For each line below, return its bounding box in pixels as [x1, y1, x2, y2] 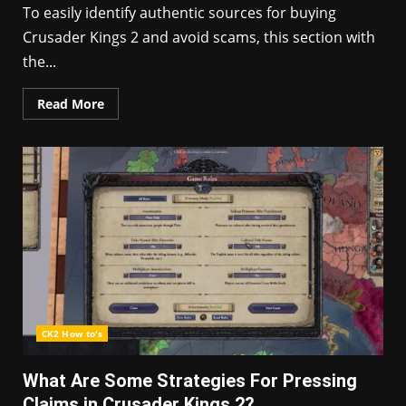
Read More [37, 95, 104, 112]
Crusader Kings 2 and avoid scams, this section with [23, 27, 375, 47]
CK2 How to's [42, 327, 103, 340]
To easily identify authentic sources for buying [23, 3, 336, 23]
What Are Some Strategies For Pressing [23, 370, 357, 391]
